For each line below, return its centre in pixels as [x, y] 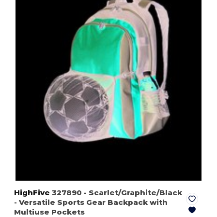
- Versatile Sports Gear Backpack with [91, 202]
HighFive [32, 192]
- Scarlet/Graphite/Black [133, 192]
